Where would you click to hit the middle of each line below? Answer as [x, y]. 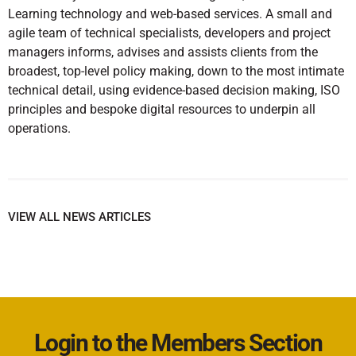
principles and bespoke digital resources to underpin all [162, 110]
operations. [39, 129]
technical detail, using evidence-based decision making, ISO [174, 91]
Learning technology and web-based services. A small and [170, 14]
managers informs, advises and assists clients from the [163, 52]
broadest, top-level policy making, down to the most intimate [176, 72]
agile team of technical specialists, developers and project [169, 33]
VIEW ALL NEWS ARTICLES [79, 217]
